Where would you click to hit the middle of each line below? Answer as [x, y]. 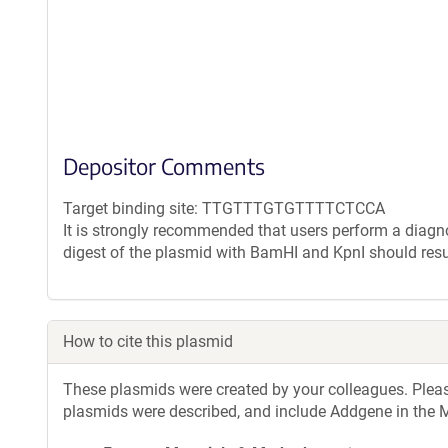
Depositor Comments [164, 166]
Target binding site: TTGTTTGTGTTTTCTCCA [224, 208]
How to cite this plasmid [148, 341]
